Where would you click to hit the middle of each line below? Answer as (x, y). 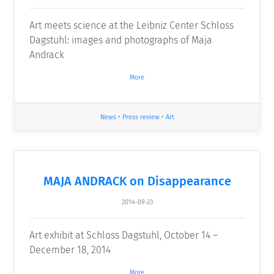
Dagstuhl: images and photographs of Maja (121, 40)
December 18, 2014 (70, 250)
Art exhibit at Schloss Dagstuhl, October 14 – (124, 235)
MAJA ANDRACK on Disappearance (137, 181)
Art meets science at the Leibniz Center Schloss (131, 25)
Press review (141, 117)
